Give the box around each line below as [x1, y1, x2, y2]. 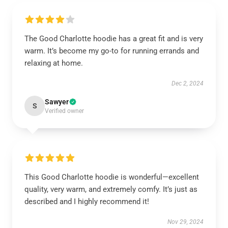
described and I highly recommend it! [24, 197, 149, 206]
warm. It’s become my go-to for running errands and [24, 46, 199, 55]
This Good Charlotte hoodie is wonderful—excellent [24, 173, 199, 182]
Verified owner [45, 107, 84, 115]
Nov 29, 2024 [167, 218, 204, 225]
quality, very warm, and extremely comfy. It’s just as [24, 185, 197, 194]
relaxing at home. [24, 59, 83, 68]
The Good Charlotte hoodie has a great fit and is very [24, 34, 203, 43]
